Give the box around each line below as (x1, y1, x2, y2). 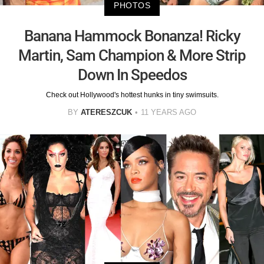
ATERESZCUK (81, 108, 132, 117)
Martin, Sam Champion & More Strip (18, 47, 246, 65)
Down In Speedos (77, 66, 187, 84)
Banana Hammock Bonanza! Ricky (24, 27, 240, 45)
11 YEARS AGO (141, 108, 196, 117)
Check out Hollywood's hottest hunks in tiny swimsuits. (45, 91, 219, 100)
